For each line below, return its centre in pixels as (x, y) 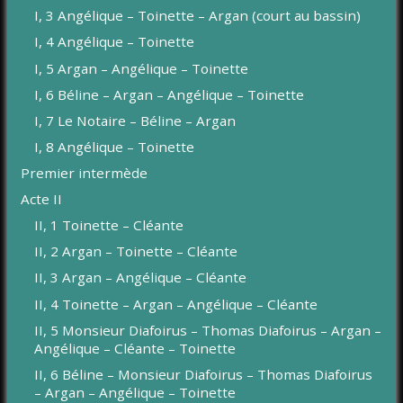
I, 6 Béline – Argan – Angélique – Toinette (170, 94)
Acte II (42, 199)
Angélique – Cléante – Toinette (135, 348)
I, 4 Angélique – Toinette (115, 42)
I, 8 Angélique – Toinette (115, 146)
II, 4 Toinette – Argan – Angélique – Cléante (176, 304)
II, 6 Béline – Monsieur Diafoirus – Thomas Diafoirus (204, 374)
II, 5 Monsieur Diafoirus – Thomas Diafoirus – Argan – (208, 330)
